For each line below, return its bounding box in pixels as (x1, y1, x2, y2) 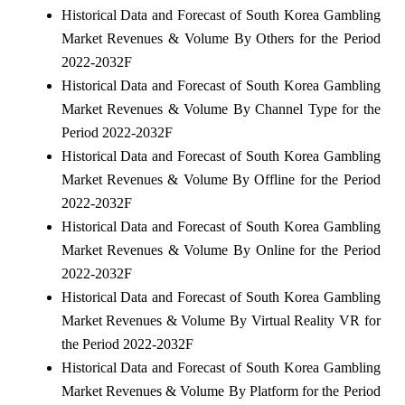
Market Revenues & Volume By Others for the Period (61, 31, 381, 47)
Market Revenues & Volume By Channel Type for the (61, 101, 381, 118)
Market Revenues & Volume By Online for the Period (61, 242, 381, 259)
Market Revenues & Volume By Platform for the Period (61, 383, 381, 400)
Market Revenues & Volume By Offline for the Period (61, 172, 381, 188)
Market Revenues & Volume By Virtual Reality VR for (61, 313, 381, 329)
